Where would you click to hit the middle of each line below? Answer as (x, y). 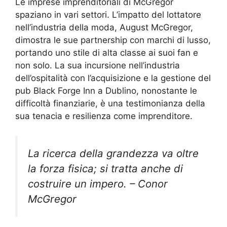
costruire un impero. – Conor (98, 183)
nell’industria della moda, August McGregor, (104, 28)
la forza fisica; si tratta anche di (105, 168)
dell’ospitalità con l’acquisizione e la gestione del (113, 78)
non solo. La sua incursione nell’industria (98, 66)
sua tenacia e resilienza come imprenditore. (104, 116)
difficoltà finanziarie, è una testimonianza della (110, 104)
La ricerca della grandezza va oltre (113, 153)
